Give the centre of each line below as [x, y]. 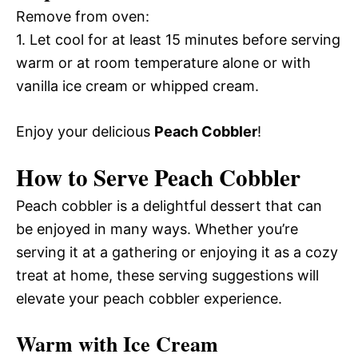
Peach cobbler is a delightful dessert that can [169, 205]
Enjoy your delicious [85, 131]
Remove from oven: [83, 16]
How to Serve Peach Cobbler [158, 177]
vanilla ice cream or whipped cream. [137, 86]
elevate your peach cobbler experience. [149, 298]
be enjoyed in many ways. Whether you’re [157, 229]
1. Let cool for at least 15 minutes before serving [178, 39]
